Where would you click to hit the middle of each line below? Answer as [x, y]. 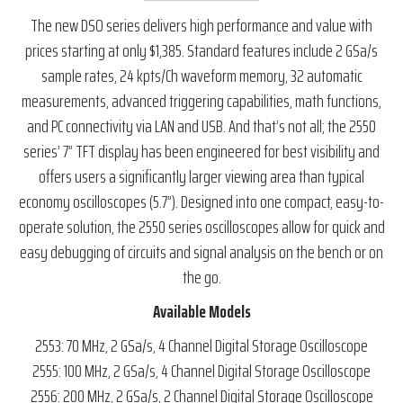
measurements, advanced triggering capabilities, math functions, [201, 101]
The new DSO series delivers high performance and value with [201, 26]
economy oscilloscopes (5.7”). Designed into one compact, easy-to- [201, 202]
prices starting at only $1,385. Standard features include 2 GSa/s [201, 51]
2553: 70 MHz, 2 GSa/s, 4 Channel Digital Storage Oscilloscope [201, 346]
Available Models [201, 312]
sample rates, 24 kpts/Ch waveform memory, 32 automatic [201, 76]
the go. [201, 278]
